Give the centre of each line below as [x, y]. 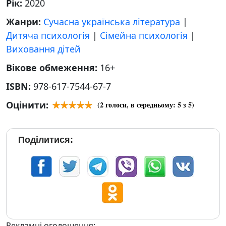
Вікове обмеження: [53, 68]
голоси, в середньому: [140, 105]
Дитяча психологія [48, 35]
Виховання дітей [43, 49]
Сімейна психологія [144, 35]
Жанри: [25, 22]
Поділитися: [46, 140]
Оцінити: [27, 105]
